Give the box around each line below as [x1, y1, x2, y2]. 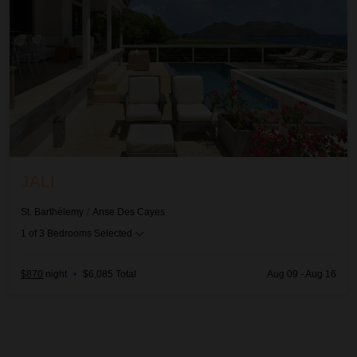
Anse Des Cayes [92, 206, 166, 218]
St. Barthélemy [21, 206, 84, 218]
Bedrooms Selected [47, 227, 133, 239]
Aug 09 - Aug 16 [266, 269, 336, 280]
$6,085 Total [83, 269, 137, 280]
